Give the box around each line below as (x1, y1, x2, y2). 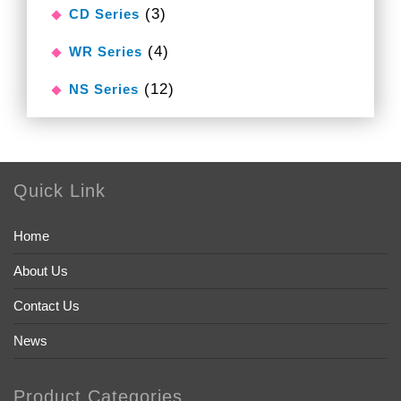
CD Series (69, 5, 140, 21)
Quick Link (13, 180, 106, 200)
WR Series (69, 43, 142, 59)
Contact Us (13, 297, 80, 313)
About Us (13, 262, 68, 278)
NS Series (69, 81, 139, 97)
